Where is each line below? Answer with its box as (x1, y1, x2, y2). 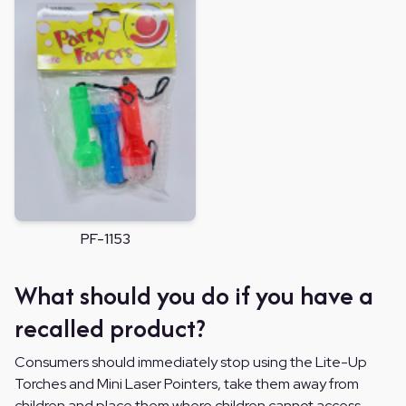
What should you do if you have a (14, 277, 373, 314)
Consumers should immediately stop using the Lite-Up (14, 353, 367, 372)
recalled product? (14, 310, 206, 347)
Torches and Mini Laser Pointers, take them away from (14, 374, 359, 394)
